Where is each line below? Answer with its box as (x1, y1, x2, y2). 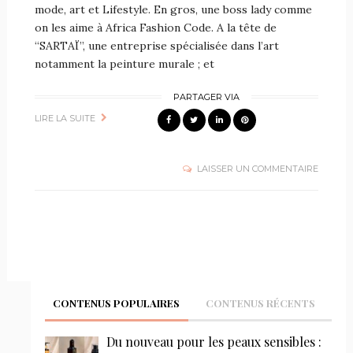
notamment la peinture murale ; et (34, 56, 214, 71)
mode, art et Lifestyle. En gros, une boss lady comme (34, 2, 312, 17)
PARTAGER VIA (173, 91, 240, 102)
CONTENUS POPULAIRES (53, 295, 180, 310)
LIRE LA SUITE (34, 112, 95, 124)
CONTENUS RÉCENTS (205, 295, 315, 310)
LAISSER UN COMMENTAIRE (197, 162, 319, 174)
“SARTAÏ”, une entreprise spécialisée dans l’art (34, 38, 279, 53)
